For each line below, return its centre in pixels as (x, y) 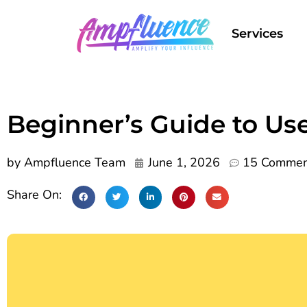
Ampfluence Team (73, 162)
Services (257, 34)
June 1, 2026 (184, 162)
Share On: (36, 195)
